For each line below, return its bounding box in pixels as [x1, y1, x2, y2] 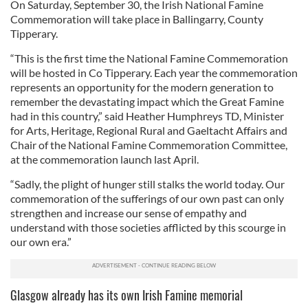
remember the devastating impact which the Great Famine [10, 95, 284, 108]
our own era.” [10, 235, 71, 248]
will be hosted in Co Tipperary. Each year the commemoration [10, 66, 298, 79]
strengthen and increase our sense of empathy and [10, 206, 247, 219]
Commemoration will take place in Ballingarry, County [10, 12, 263, 25]
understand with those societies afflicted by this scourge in [10, 221, 286, 234]
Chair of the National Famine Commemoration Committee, [10, 138, 287, 151]
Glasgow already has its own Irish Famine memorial [10, 286, 245, 304]
